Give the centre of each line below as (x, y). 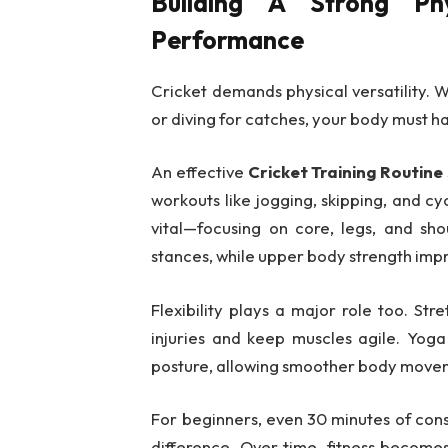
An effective (199, 172)
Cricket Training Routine (345, 172)
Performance (228, 40)
